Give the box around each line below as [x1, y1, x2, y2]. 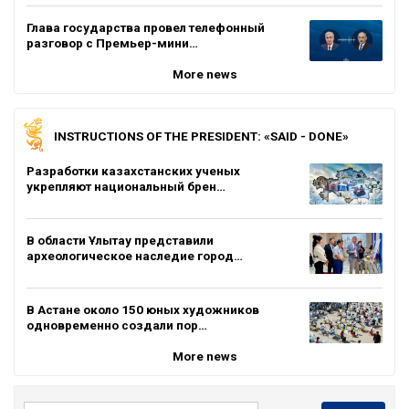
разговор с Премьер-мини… [26, 35, 198, 50]
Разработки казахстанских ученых [26, 163, 240, 178]
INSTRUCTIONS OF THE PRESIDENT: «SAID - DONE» [54, 128, 349, 143]
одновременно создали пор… [26, 317, 207, 332]
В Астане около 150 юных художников [26, 301, 259, 317]
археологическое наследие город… [26, 247, 243, 263]
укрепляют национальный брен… [26, 178, 225, 194]
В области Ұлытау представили [26, 232, 214, 247]
